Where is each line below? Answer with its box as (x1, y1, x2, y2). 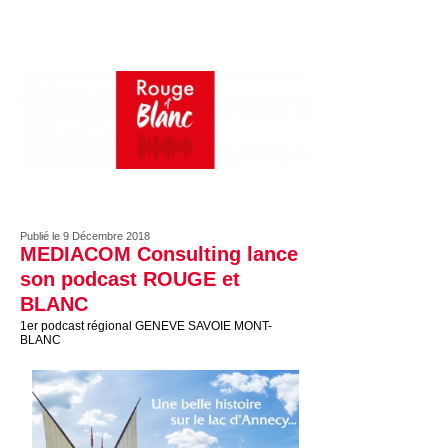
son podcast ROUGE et (20, 268, 240, 290)
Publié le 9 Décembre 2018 (20, 230, 150, 242)
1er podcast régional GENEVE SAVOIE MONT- (20, 319, 272, 333)
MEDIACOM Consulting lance (20, 243, 298, 265)
